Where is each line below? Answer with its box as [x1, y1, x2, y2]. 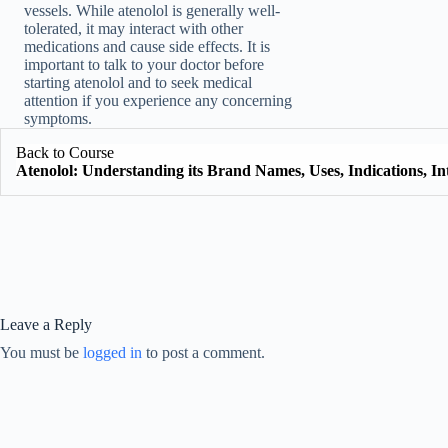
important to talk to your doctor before [24, 56, 264, 74]
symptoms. [24, 110, 92, 128]
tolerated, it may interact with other [24, 20, 243, 38]
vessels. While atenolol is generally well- [24, 2, 280, 20]
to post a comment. [142, 344, 265, 362]
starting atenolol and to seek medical [24, 74, 252, 92]
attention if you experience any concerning [24, 92, 292, 110]
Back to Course [16, 144, 114, 162]
